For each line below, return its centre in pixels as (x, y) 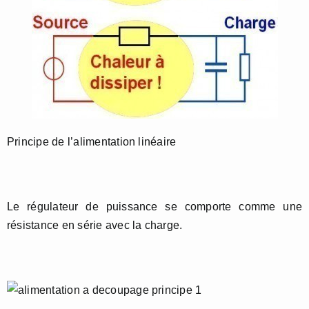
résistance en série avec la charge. (95, 225)
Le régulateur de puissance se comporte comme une (154, 207)
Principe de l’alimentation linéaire (92, 142)
